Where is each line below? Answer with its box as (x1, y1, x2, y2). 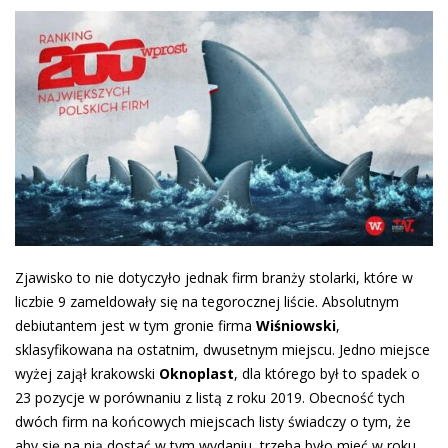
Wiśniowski (256, 315, 336, 335)
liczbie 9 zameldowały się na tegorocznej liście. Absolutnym (15, 291, 399, 311)
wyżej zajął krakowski (15, 363, 159, 383)
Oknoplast (159, 363, 234, 383)
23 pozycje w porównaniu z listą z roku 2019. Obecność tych (15, 387, 405, 407)
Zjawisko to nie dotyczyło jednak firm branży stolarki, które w (15, 267, 413, 287)
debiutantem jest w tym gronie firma (15, 315, 256, 335)
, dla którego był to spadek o (234, 363, 420, 383)
